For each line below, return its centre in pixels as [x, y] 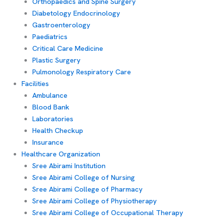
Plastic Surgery [56, 60]
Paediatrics [50, 36]
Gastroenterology [61, 24]
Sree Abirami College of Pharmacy [87, 189]
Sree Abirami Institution [69, 165]
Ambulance [50, 95]
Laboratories [53, 118]
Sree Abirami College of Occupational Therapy [108, 212]
